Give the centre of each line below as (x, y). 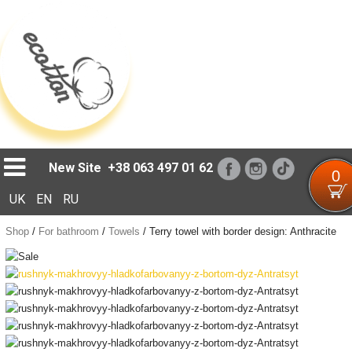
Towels (124, 231)
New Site (75, 168)
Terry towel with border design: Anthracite (242, 231)
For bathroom (68, 231)
